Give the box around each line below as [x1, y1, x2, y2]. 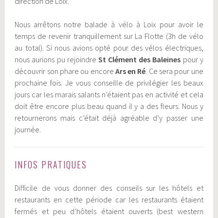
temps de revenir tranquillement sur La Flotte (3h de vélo [15, 31, 203, 41]
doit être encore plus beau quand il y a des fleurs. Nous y [15, 101, 203, 111]
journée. [15, 124, 43, 134]
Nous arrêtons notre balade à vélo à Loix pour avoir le [15, 19, 203, 29]
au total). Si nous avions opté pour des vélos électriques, [15, 42, 203, 53]
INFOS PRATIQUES [15, 158, 88, 171]
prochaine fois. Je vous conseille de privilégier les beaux [15, 77, 203, 88]
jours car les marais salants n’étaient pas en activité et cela [15, 89, 203, 99]
